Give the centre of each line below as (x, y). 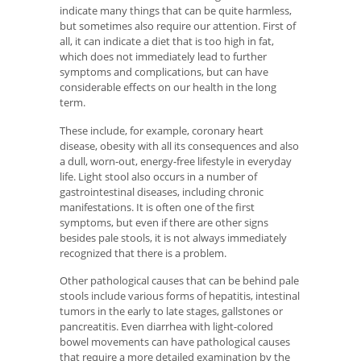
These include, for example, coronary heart (162, 130)
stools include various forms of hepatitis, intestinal (180, 296)
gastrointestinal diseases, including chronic (162, 191)
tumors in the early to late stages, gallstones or (171, 311)
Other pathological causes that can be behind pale (179, 281)
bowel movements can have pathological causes (175, 342)
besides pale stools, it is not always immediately (173, 237)
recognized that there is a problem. (143, 253)
